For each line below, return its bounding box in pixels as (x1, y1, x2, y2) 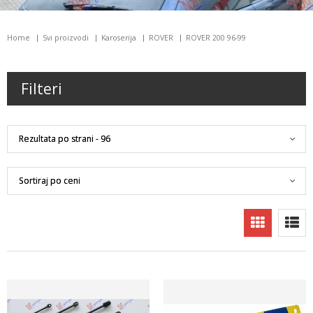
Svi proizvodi (43, 33, 89, 43)
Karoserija (101, 33, 136, 43)
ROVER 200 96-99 (186, 33, 246, 43)
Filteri (21, 79, 62, 99)
